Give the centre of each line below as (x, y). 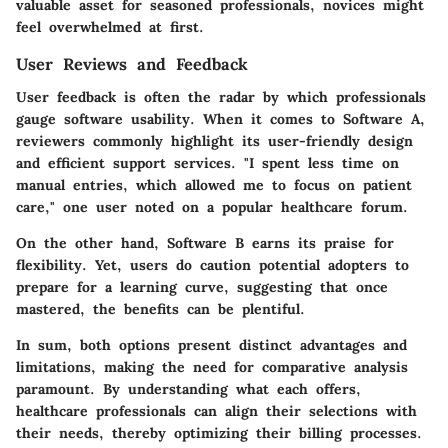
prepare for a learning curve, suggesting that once (202, 286)
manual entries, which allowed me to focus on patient (214, 184)
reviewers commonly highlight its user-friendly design (214, 140)
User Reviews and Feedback (132, 64)
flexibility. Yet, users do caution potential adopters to (212, 264)
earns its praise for (319, 242)
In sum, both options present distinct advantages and (211, 344)
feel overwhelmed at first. (110, 27)
